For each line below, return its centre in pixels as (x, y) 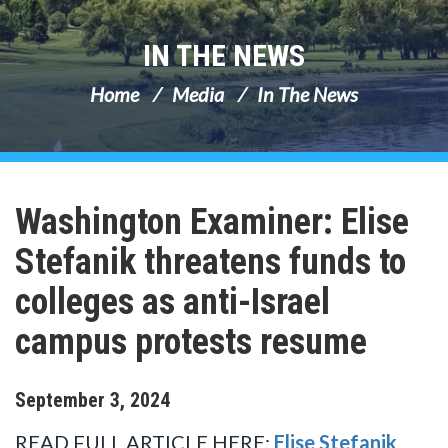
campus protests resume (191, 342)
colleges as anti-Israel (172, 302)
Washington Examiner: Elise (212, 222)
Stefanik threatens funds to (210, 262)
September (60, 399)
